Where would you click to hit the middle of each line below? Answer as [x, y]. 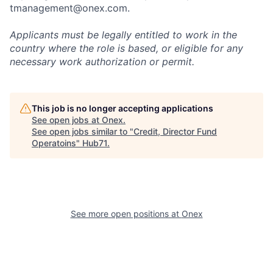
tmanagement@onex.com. [70, 8]
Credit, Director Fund [175, 132]
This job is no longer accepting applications [122, 108]
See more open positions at [126, 214]
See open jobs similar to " [83, 132]
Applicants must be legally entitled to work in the [123, 35]
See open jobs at [67, 120]
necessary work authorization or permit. [102, 62]
